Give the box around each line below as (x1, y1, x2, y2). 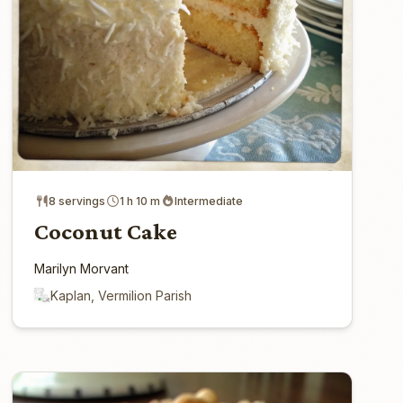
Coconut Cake (34, 218, 178, 245)
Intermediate (175, 193, 244, 208)
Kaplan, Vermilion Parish (50, 287, 193, 303)
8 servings (49, 193, 106, 208)
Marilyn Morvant (34, 260, 130, 276)
